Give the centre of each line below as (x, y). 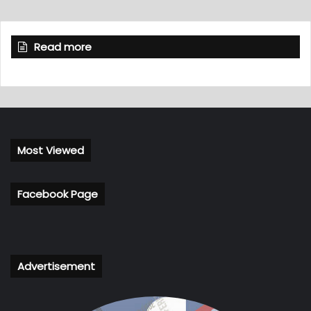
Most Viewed (51, 150)
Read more (63, 47)
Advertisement (56, 266)
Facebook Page (58, 194)
